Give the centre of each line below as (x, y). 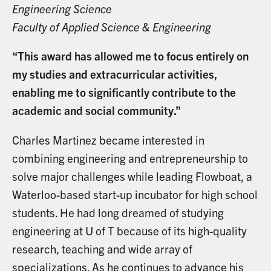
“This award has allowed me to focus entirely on (130, 56)
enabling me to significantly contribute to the (124, 92)
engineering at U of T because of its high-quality (129, 231)
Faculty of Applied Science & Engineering (111, 26)
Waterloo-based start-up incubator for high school (135, 194)
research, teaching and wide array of (102, 249)
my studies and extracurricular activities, (114, 74)
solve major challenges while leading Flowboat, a (132, 176)
